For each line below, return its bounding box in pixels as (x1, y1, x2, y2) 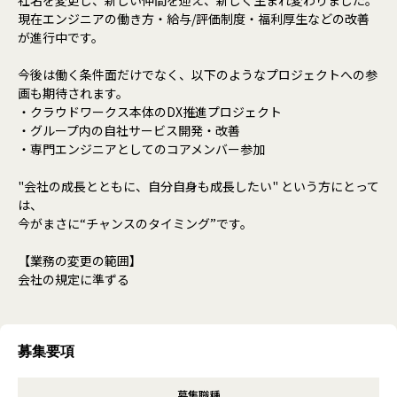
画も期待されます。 (18, 83, 128, 102)
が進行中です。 (18, 27, 104, 46)
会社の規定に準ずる (18, 269, 129, 288)
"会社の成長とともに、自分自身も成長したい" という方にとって (18, 176, 379, 195)
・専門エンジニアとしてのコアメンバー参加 (18, 139, 265, 158)
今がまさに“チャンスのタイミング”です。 (18, 214, 253, 232)
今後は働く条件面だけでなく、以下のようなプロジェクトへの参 (18, 65, 378, 83)
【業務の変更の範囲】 (18, 251, 142, 269)
